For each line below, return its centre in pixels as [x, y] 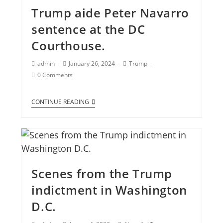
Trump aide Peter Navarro [110, 13]
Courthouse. [69, 46]
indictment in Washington [109, 190]
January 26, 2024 [92, 64]
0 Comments [55, 75]
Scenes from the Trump [102, 174]
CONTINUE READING [60, 102]
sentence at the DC [88, 29]
